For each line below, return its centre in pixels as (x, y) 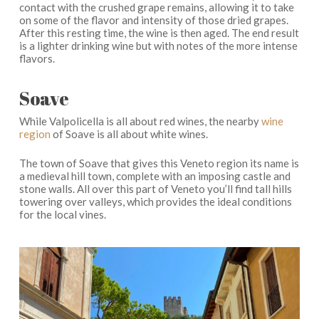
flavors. (37, 58)
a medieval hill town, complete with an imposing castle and (155, 176)
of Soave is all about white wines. (129, 134)
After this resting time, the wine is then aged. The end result (159, 32)
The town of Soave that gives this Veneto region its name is (159, 163)
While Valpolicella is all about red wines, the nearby (140, 121)
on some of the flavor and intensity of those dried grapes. (153, 20)
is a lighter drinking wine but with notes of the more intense (158, 45)
